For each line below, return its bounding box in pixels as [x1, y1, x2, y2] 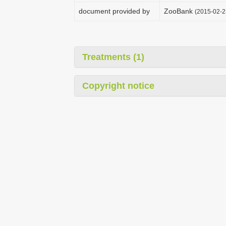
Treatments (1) [82, 52, 144, 62]
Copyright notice [82, 81, 154, 91]
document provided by [79, 7, 150, 15]
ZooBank [164, 7, 195, 15]
